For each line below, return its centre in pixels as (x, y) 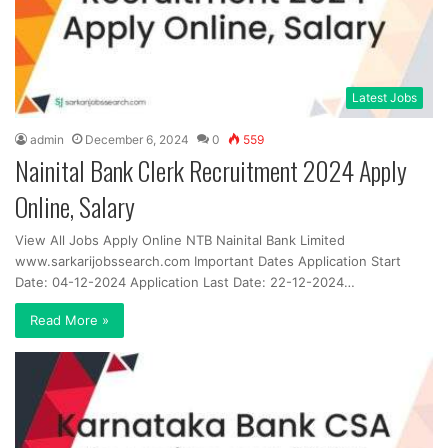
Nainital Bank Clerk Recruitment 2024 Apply (211, 170)
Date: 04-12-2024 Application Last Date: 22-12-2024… (185, 281)
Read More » (69, 319)
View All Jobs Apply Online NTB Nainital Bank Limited (180, 239)
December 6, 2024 (137, 139)
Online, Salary (75, 206)
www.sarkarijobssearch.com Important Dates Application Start (208, 260)
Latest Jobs (384, 97)
